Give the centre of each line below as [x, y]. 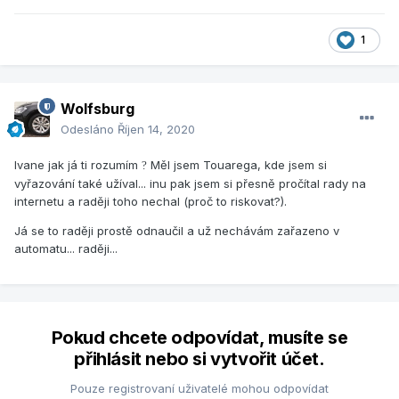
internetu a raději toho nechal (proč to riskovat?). [152, 202]
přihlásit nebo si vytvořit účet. [199, 359]
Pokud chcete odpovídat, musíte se [199, 338]
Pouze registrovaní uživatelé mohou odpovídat [199, 389]
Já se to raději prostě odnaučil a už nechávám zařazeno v [177, 231]
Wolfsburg [98, 109]
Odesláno [89, 130]
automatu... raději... [66, 249]
